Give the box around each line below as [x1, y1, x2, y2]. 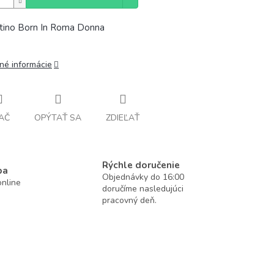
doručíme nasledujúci [102, 182, 184, 194]
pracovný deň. [102, 194, 157, 206]
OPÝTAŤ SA [34, 111, 81, 124]
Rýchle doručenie [102, 158, 180, 171]
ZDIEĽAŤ [106, 111, 139, 124]
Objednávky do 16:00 [102, 171, 185, 183]
